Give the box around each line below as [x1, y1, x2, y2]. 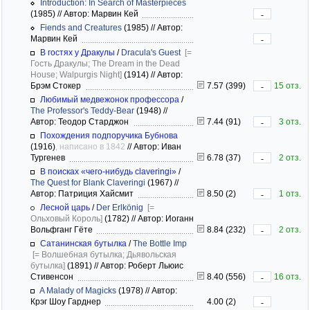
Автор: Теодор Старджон [30, 116, 133, 127]
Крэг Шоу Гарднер [30, 296, 105, 307]
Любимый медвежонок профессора [40, 94, 179, 104]
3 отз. [279, 116, 301, 127]
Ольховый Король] [30, 213, 102, 224]
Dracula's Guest [121, 47, 181, 57]
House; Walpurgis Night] [30, 69, 122, 80]
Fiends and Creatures [40, 22, 122, 33]
